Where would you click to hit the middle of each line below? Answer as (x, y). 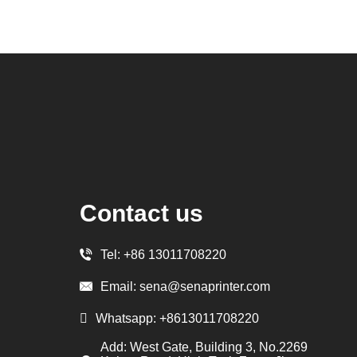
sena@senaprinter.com (205, 286)
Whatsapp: (128, 318)
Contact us (142, 213)
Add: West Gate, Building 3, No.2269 (204, 347)
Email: (120, 286)
